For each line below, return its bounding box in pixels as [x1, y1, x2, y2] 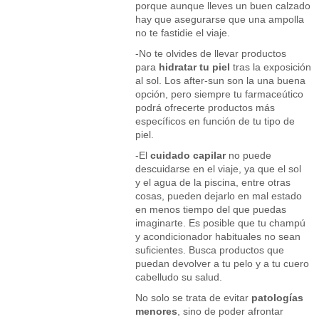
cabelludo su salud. [135, 271, 222, 283]
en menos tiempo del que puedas [135, 203, 286, 215]
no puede [226, 149, 271, 161]
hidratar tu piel [159, 61, 230, 73]
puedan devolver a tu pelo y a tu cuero [135, 257, 309, 269]
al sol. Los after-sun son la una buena [135, 74, 305, 86]
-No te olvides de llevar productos [135, 47, 286, 59]
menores [135, 305, 177, 317]
